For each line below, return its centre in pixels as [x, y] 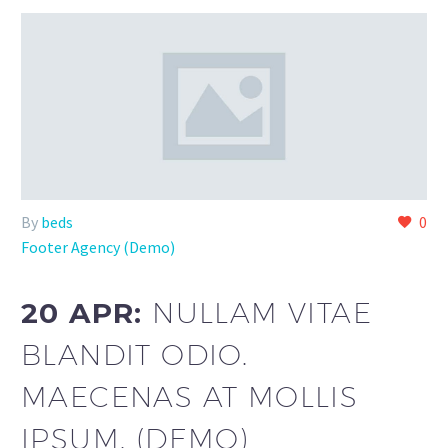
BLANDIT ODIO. [135, 354]
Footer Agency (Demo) [98, 247]
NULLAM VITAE [262, 312]
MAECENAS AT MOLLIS [190, 396]
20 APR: [87, 313]
